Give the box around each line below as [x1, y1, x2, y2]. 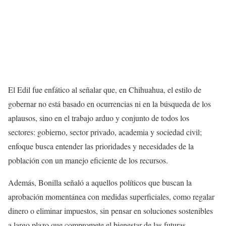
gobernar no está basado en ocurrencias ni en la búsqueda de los [8, 98, 211, 109]
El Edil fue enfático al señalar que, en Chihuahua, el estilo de [8, 84, 201, 95]
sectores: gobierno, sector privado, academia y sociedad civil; [8, 126, 202, 137]
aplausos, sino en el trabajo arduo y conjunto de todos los [8, 112, 189, 123]
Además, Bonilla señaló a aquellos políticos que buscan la [8, 177, 192, 188]
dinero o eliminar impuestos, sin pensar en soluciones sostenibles [8, 205, 213, 216]
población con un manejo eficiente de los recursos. [8, 154, 168, 165]
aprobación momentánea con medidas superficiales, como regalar [8, 191, 214, 202]
